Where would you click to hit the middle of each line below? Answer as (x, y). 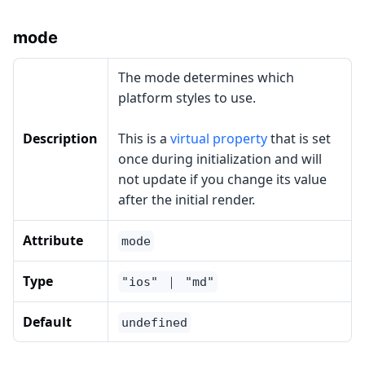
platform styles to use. (187, 98)
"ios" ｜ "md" (168, 282)
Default (47, 322)
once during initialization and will (220, 159)
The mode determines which (206, 77)
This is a (144, 139)
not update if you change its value (222, 179)
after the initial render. (187, 200)
